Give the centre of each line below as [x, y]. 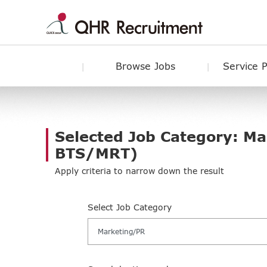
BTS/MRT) [96, 153]
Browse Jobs [145, 66]
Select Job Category [130, 207]
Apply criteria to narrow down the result [139, 171]
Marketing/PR [121, 231]
